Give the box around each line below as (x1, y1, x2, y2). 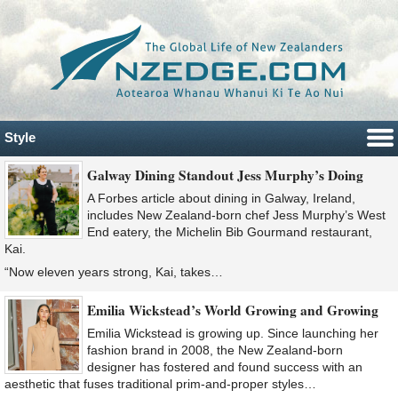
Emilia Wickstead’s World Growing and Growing (87, 300, 378, 321)
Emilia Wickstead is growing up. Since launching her (87, 326, 378, 341)
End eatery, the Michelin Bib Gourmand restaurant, (87, 224, 372, 239)
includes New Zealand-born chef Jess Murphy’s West (87, 207, 386, 222)
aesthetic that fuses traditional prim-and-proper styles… (4, 377, 316, 392)
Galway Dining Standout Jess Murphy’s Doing (87, 164, 363, 185)
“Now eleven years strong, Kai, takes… (4, 264, 223, 279)
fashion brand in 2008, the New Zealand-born (87, 343, 343, 358)
